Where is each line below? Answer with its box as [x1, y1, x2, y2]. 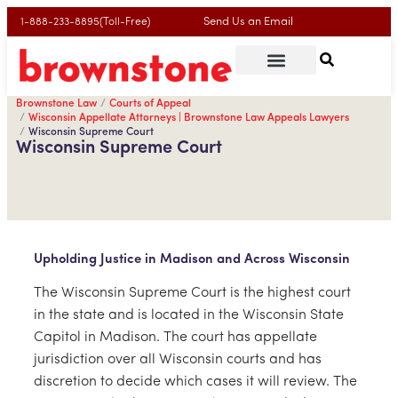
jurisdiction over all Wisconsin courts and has [34, 352, 322, 367]
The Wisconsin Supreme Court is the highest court [34, 285, 351, 300]
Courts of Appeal [109, 98, 191, 109]
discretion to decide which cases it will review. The [34, 374, 357, 389]
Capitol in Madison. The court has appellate [34, 330, 317, 345]
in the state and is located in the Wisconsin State [34, 307, 344, 322]
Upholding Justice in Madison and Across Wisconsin [34, 252, 350, 267]
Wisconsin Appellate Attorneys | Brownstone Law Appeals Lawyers [28, 112, 349, 123]
